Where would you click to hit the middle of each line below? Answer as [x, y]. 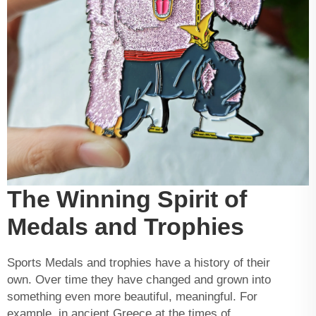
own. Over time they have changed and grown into [139, 279]
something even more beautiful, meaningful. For [132, 296]
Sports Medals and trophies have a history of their [139, 262]
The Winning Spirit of [127, 199]
